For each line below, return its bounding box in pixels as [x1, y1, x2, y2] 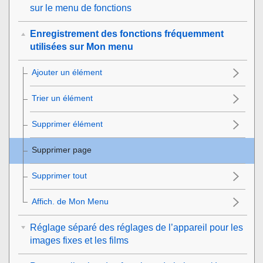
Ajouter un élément [32, 68, 102, 77]
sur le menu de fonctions [30, 3, 131, 13]
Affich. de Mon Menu [32, 197, 109, 206]
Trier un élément [32, 93, 93, 103]
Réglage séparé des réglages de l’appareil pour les [30, 222, 243, 232]
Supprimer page [32, 145, 92, 154]
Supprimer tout [32, 171, 87, 180]
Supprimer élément [32, 119, 103, 129]
